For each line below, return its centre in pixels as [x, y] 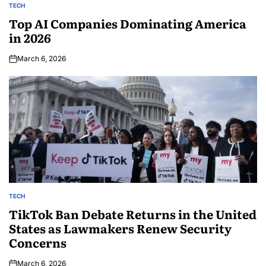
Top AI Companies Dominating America [128, 23]
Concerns [38, 243]
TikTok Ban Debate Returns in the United [133, 214]
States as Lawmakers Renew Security [120, 228]
